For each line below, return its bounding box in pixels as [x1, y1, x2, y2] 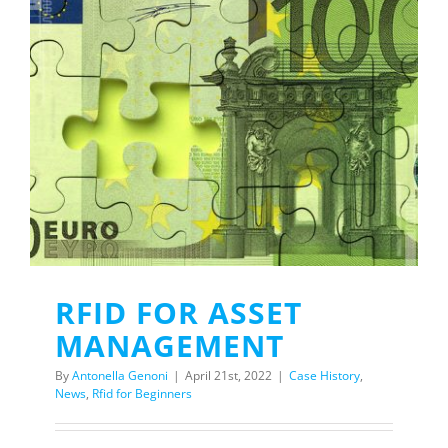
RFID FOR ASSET [55, 292, 302, 333]
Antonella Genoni [72, 367, 168, 384]
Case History [289, 367, 360, 384]
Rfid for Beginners [92, 385, 192, 402]
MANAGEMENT [55, 325, 284, 366]
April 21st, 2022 [185, 367, 272, 384]
